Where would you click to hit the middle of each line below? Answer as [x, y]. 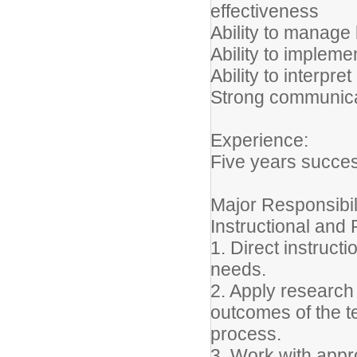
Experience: [259, 140]
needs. [238, 269]
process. [246, 334]
